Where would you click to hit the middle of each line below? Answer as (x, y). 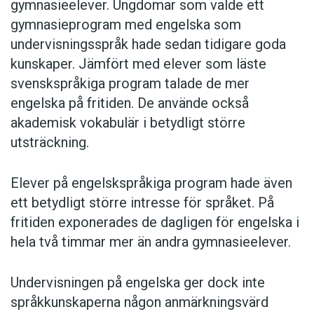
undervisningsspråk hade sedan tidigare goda (148, 45)
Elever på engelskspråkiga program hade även (151, 183)
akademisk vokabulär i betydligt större (128, 123)
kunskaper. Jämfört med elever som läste (138, 64)
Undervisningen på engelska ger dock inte (138, 283)
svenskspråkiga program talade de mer (130, 84)
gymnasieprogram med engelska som (126, 25)
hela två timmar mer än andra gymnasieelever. (151, 242)
